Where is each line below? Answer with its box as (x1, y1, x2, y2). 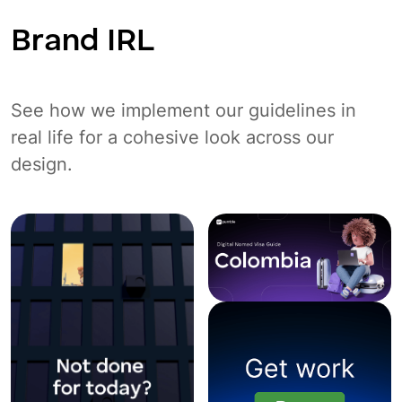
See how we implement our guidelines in (11, 99, 356, 121)
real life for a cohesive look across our (11, 126, 334, 148)
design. (11, 153, 73, 175)
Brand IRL (11, 25, 154, 57)
